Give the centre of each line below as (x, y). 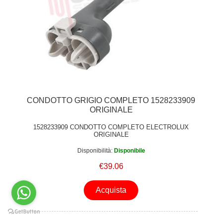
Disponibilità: (95, 150)
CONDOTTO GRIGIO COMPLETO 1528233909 (111, 101)
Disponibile (129, 150)
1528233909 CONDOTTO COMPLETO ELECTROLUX (111, 127)
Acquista (111, 190)
